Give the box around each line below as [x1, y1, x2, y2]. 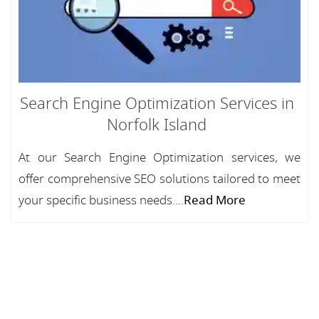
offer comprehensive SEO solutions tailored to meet [19, 170, 300, 188]
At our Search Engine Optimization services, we [19, 149, 300, 167]
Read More [184, 192, 246, 209]
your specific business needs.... [19, 192, 184, 209]
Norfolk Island [107, 114, 206, 137]
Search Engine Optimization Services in [19, 93, 294, 115]
